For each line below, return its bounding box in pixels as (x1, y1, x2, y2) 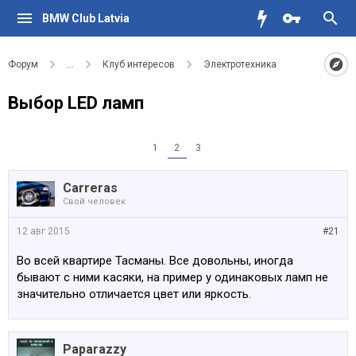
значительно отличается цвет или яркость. (17, 287, 251, 301)
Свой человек (63, 196, 126, 207)
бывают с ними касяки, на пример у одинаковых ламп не (17, 270, 328, 284)
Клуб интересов (103, 59, 175, 70)
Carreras (63, 180, 118, 195)
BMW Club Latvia (41, 12, 130, 25)
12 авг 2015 (17, 226, 70, 237)
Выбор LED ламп (8, 93, 144, 113)
